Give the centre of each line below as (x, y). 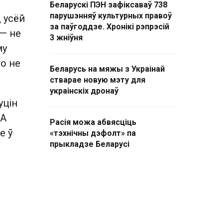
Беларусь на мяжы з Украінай (107, 69)
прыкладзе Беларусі (90, 144)
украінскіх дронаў (84, 91)
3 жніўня (66, 38)
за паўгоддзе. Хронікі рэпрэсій (110, 27)
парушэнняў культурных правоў (111, 16)
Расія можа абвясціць (93, 122)
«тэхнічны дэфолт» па (93, 133)
